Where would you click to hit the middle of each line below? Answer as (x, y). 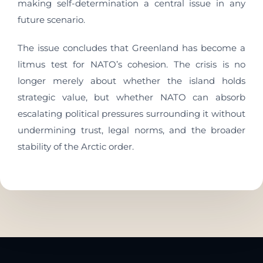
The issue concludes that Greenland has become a (131, 48)
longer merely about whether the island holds (131, 81)
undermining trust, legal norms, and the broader (131, 130)
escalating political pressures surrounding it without (131, 114)
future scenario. (51, 20)
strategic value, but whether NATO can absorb (131, 97)
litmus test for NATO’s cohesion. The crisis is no (131, 64)
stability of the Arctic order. (76, 146)
